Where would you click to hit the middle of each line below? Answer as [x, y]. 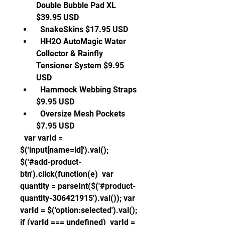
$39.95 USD [59, 17]
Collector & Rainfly [70, 53]
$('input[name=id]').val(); [64, 150]
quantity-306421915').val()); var [78, 198]
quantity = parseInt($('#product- [78, 186]
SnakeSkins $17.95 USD [85, 29]
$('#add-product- [51, 162]
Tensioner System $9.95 [80, 66]
